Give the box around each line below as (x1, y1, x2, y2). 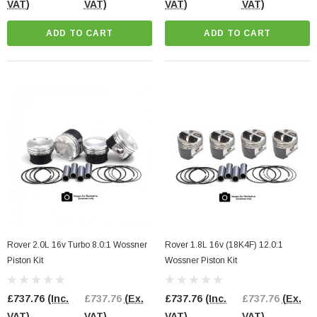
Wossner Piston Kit (165, 255, 237, 266)
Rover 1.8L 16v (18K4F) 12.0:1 (165, 240, 283, 250)
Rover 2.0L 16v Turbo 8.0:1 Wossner (7, 240, 147, 250)
